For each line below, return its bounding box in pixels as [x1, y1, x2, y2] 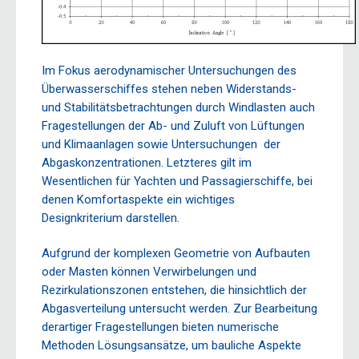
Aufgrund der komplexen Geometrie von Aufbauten [42, 246, 310, 260]
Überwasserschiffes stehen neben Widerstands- [42, 81, 296, 96]
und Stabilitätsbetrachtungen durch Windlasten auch [42, 99, 315, 115]
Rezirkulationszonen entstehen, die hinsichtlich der [42, 283, 307, 297]
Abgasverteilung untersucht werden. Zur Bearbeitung [42, 301, 317, 316]
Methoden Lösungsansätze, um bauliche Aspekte [42, 338, 301, 353]
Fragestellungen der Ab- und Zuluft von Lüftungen [42, 118, 305, 133]
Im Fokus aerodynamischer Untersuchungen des [42, 63, 296, 78]
